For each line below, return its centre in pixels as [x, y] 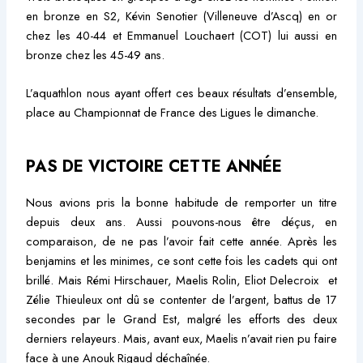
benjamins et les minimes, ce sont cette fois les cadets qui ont [181, 261]
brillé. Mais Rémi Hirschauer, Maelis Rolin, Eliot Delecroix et [181, 280]
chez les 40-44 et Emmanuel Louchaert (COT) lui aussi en [181, 35]
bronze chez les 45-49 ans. [96, 54]
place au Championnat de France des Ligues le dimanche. [173, 112]
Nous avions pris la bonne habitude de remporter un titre [181, 203]
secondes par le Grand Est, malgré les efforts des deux [181, 319]
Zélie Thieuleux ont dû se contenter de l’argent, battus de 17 [181, 300]
